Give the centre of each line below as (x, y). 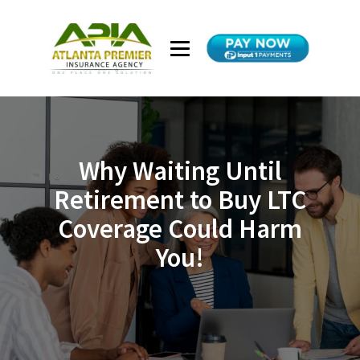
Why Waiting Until (180, 171)
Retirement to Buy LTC (180, 200)
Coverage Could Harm (180, 229)
